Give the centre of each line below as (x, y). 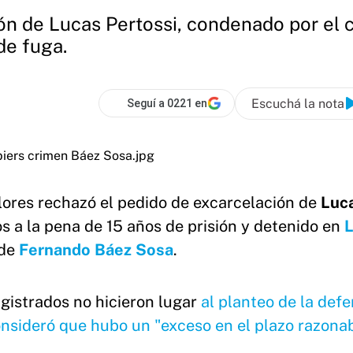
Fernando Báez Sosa (96, 250)
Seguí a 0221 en (167, 103)
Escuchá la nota (298, 103)
